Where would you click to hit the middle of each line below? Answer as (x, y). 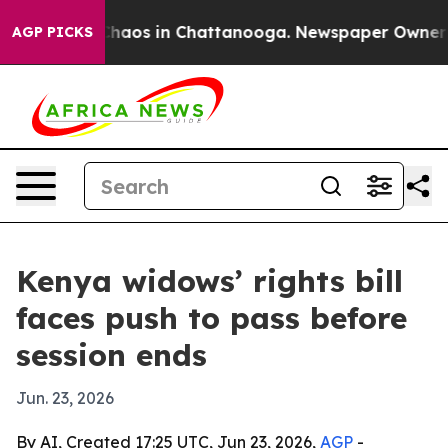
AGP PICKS (52, 32)
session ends (111, 355)
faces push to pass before (211, 318)
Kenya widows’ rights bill (209, 281)
